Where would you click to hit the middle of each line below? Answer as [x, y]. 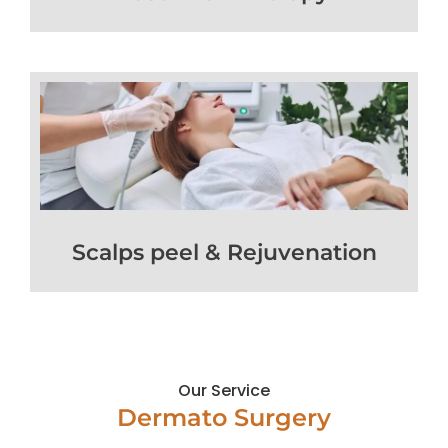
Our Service [224, 390]
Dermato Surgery [224, 417]
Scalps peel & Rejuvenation [224, 252]
